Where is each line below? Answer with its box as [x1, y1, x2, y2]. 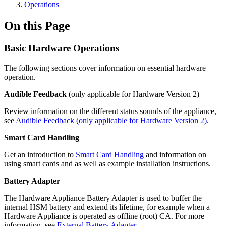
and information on [144, 150, 206, 159]
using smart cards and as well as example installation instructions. [4, 159, 211, 168]
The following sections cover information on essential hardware [4, 63, 206, 72]
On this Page [4, 19, 70, 32]
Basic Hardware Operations [4, 42, 119, 53]
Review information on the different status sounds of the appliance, [4, 106, 216, 116]
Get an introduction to [4, 150, 76, 159]
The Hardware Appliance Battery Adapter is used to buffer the [4, 193, 202, 202]
